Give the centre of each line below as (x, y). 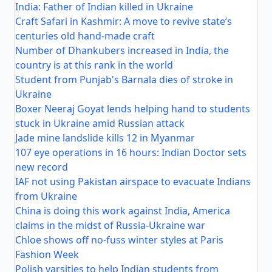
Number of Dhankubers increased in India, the (122, 50)
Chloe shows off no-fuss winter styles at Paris (119, 240)
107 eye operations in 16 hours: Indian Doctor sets (131, 152)
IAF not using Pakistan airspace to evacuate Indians (133, 182)
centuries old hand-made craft (85, 36)
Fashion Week (47, 254)
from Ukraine (46, 196)
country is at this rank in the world (94, 65)
